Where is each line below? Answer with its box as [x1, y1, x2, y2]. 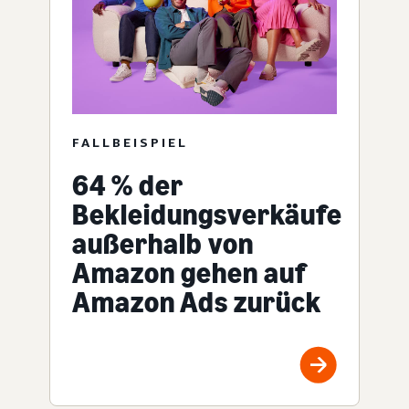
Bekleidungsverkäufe [72, 196, 342, 232]
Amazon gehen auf [72, 255, 307, 290]
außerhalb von [72, 225, 254, 261]
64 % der [72, 167, 184, 203]
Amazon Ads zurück [72, 284, 321, 320]
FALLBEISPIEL [72, 133, 188, 150]
